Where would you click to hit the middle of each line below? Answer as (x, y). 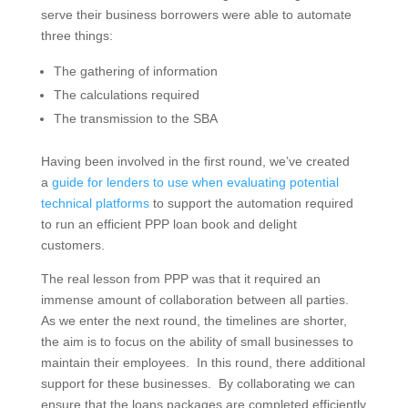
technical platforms (95, 203)
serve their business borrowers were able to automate (196, 14)
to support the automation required (253, 203)
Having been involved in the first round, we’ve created (195, 161)
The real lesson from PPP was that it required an (180, 278)
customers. (74, 245)
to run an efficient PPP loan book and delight (168, 224)
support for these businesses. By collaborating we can (198, 383)
